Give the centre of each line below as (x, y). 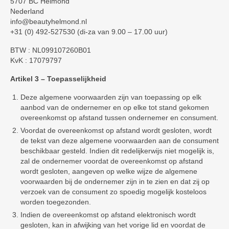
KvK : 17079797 (36, 60)
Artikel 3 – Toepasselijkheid (58, 79)
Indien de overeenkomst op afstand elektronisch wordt (108, 215)
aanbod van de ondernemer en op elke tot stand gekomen (115, 107)
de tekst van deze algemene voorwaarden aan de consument (120, 141)
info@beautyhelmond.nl (49, 21)
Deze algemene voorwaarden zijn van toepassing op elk (111, 97)
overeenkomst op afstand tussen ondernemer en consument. (119, 118)
